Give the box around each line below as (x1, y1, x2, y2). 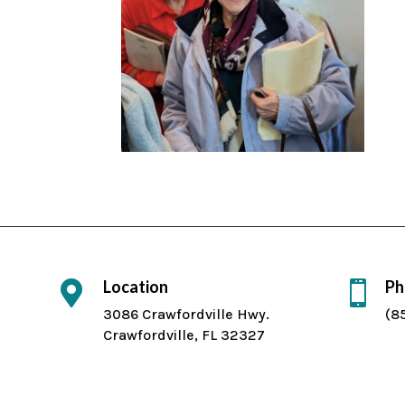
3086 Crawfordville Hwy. (103, 305, 270, 323)
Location (103, 276, 169, 297)
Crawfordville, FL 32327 (103, 325, 266, 344)
